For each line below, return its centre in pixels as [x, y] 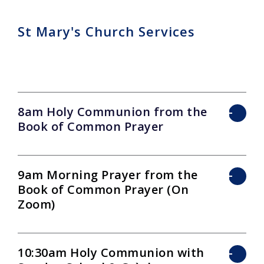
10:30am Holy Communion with [111, 253]
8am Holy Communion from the [113, 112]
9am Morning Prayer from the [108, 175]
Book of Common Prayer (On [103, 190]
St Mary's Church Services [106, 32]
